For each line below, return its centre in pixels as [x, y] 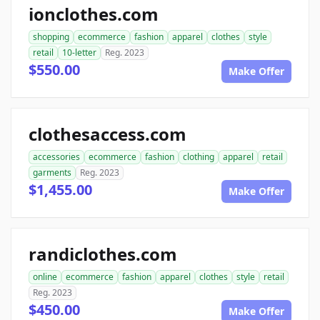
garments [52, 172]
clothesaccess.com [107, 134]
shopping [51, 37]
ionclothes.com [94, 14]
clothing [199, 157]
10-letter [79, 52]
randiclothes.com [103, 254]
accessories [56, 157]
